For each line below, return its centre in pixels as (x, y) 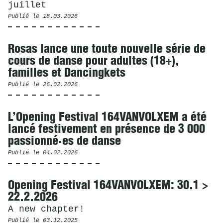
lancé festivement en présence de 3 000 (106, 129)
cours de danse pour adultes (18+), (93, 61)
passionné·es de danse (64, 141)
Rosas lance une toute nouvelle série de (107, 49)
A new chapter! (46, 209)
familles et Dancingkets (66, 73)
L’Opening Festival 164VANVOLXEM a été (107, 117)
